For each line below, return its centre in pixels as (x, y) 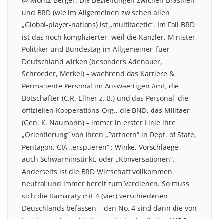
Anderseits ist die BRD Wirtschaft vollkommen (97, 171)
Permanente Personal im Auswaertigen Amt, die (100, 86)
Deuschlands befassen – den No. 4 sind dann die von (109, 208)
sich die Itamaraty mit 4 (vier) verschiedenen (95, 196)
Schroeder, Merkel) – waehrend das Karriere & (98, 73)
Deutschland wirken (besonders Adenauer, (92, 61)
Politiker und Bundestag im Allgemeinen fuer (96, 49)
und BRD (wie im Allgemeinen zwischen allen (96, 12)
